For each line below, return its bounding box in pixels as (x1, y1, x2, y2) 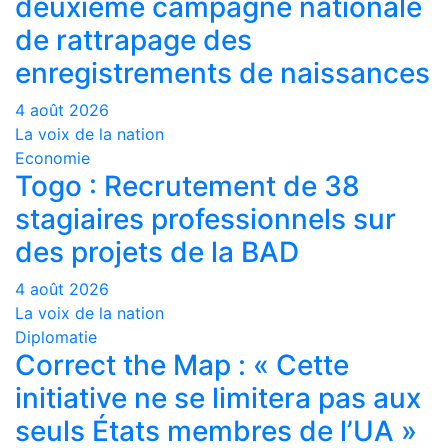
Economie (15, 148, 90, 169)
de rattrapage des (15, 23, 252, 58)
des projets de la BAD (15, 235, 299, 270)
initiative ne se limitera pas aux (15, 381, 421, 416)
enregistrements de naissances (15, 56, 430, 91)
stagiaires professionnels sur (15, 202, 396, 237)
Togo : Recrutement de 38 (15, 169, 360, 204)
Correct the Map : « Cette (15, 348, 349, 383)
